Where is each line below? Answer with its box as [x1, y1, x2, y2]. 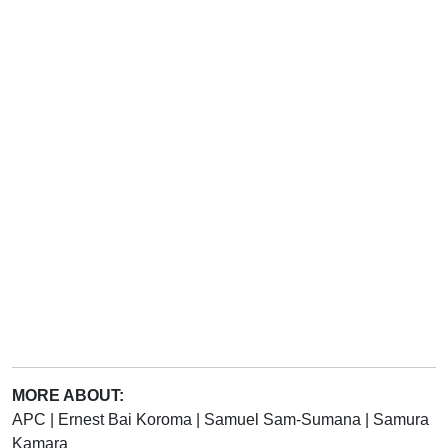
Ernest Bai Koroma [58, 410, 196, 428]
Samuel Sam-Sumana [204, 410, 365, 428]
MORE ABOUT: [12, 386, 124, 404]
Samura [373, 410, 429, 428]
